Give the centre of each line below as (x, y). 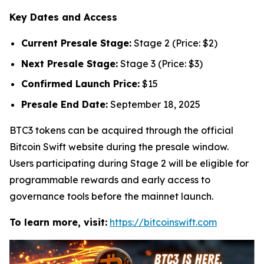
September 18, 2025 (154, 104)
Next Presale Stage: (70, 63)
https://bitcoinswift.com (163, 222)
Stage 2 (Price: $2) (174, 43)
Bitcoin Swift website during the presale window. (119, 146)
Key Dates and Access (63, 17)
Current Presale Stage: (76, 43)
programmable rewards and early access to (110, 179)
